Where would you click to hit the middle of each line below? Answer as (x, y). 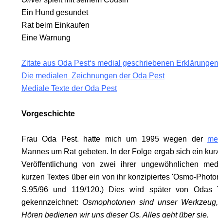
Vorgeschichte (48, 114)
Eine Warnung (46, 38)
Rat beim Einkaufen (55, 25)
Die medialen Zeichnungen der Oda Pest (93, 76)
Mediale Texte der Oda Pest (69, 88)
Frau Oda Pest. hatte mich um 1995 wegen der (115, 139)
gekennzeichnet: (52, 202)
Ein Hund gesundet (55, 12)
